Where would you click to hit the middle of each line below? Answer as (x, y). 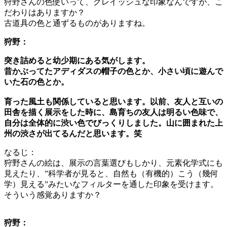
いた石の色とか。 (36, 82)
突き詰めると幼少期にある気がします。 (77, 61)
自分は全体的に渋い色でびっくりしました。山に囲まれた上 (113, 123)
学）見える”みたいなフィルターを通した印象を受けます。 (111, 184)
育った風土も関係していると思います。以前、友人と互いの (113, 102)
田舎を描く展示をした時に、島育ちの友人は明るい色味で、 (113, 112)
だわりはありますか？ (45, 13)
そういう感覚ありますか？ (53, 195)
